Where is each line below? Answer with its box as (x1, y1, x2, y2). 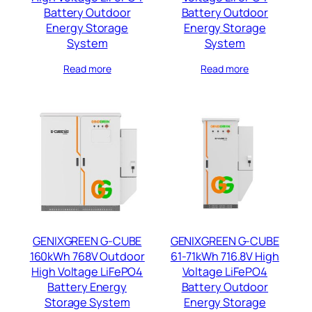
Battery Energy (47, 279, 127, 295)
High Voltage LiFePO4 (31, 264, 143, 280)
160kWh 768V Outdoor (29, 249, 145, 265)
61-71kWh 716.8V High (170, 249, 279, 265)
